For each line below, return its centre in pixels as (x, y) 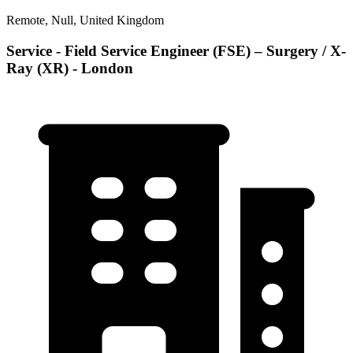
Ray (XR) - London (70, 68)
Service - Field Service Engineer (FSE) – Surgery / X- (176, 50)
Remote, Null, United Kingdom (85, 20)
